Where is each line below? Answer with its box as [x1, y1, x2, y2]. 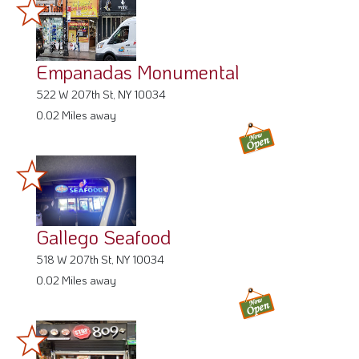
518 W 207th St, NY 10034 [36, 251, 164, 267]
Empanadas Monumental [36, 58, 240, 84]
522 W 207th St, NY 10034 [36, 86, 166, 102]
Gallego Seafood [36, 224, 171, 249]
